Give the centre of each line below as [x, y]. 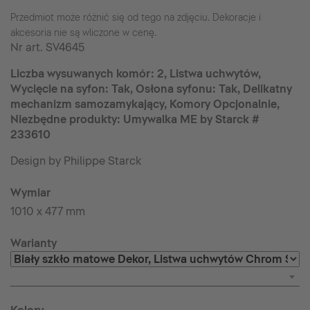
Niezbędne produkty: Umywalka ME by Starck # [135, 119]
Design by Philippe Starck [76, 161]
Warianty [34, 243]
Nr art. [28, 47]
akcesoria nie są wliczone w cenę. [83, 33]
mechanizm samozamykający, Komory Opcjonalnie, [145, 104]
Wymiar [30, 193]
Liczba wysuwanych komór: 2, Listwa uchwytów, [136, 74]
